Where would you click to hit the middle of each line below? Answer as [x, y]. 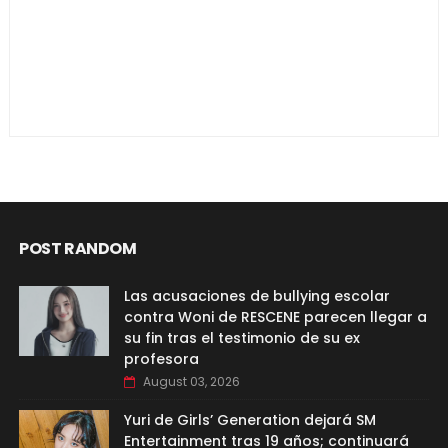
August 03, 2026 [191, 381]
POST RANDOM [77, 248]
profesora [161, 358]
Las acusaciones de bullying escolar [256, 295]
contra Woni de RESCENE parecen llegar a [275, 316]
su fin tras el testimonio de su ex [241, 337]
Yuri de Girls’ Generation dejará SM [249, 419]
